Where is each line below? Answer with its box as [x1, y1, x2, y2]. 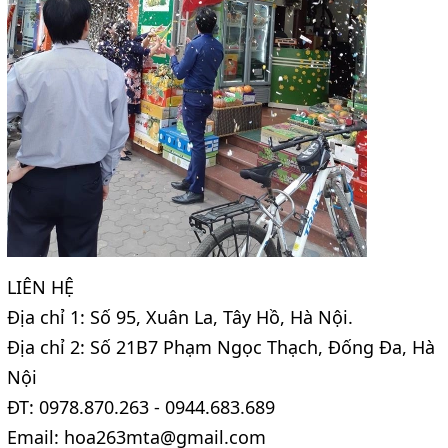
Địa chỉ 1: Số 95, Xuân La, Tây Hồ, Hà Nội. [7, 304, 358, 329]
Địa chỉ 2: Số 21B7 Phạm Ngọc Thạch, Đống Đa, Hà [7, 334, 435, 359]
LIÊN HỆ [7, 274, 74, 299]
